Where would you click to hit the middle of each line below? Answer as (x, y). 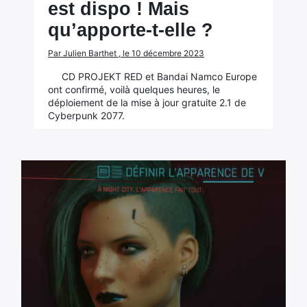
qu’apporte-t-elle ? (130, 30)
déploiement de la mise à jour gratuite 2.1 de (147, 102)
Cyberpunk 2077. (86, 115)
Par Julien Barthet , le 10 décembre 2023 (126, 53)
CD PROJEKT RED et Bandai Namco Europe (159, 76)
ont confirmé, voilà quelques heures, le (134, 89)
